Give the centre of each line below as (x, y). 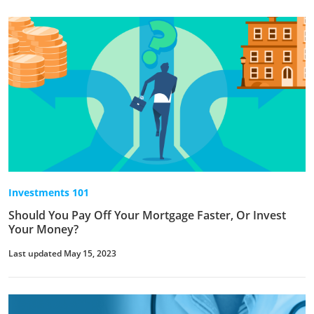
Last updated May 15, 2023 (62, 254)
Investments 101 (49, 193)
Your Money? (43, 230)
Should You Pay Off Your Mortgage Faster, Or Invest (147, 216)
